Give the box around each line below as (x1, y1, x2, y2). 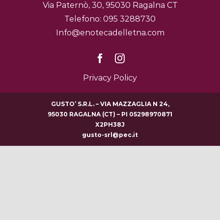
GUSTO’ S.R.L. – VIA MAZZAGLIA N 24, (51, 100, 169, 108)
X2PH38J (95, 120, 125, 128)
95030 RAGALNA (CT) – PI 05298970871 (48, 110, 172, 118)
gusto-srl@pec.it (82, 131, 138, 138)
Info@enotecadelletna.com (55, 28, 165, 38)
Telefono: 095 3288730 (64, 14, 156, 24)
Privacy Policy (83, 73, 137, 82)
